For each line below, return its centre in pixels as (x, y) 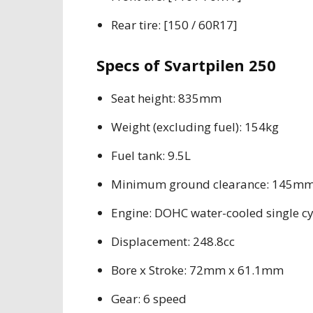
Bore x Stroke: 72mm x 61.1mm (197, 270)
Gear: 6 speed (149, 299)
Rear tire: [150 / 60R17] (174, 25)
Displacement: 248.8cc (173, 241)
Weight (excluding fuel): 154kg (195, 127)
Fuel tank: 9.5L (151, 155)
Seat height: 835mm (166, 98)
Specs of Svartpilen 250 (186, 65)
